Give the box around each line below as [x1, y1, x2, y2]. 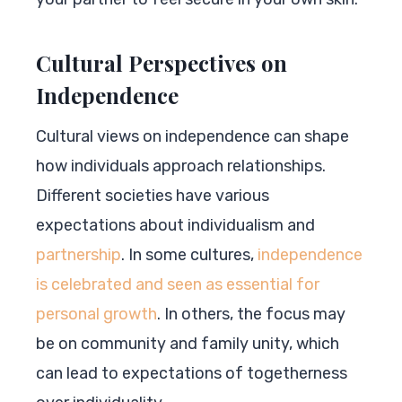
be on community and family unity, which [36, 333, 339, 354]
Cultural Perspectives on [36, 48, 287, 77]
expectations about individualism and [36, 214, 315, 235]
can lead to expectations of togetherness [36, 363, 347, 383]
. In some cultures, [121, 244, 258, 265]
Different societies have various [36, 185, 269, 205]
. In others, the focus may [157, 303, 345, 324]
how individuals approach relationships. [36, 155, 326, 176]
